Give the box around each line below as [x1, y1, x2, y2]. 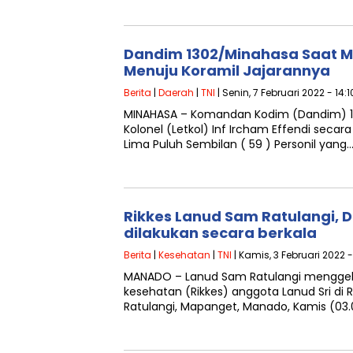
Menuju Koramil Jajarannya [124, 61, 330, 80]
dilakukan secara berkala [124, 223, 317, 243]
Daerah [158, 86, 194, 99]
